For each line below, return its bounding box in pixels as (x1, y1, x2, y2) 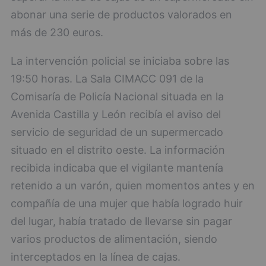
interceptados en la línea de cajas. (11, 251, 180, 264)
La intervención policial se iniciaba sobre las (11, 55, 229, 68)
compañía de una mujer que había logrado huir (11, 197, 243, 210)
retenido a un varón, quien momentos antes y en (11, 179, 255, 192)
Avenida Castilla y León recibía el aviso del (11, 108, 221, 121)
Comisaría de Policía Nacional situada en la (11, 90, 224, 103)
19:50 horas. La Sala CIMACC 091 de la (11, 72, 204, 85)
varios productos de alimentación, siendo (11, 233, 217, 246)
